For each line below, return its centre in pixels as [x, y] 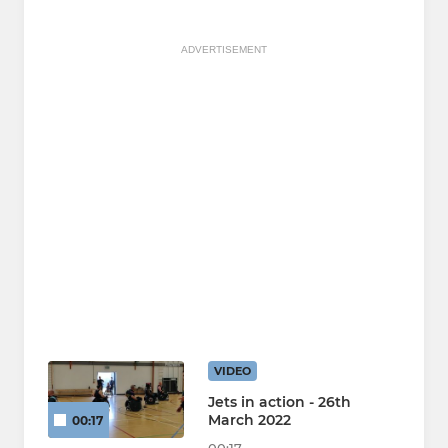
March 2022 [249, 420]
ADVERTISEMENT [224, 50]
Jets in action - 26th [279, 402]
